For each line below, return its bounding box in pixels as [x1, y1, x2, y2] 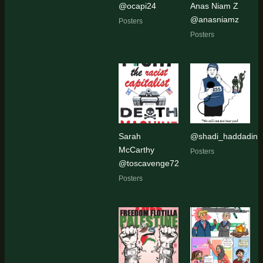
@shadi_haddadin [190, 131, 258, 141]
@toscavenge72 [118, 159, 179, 168]
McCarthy [118, 145, 154, 155]
